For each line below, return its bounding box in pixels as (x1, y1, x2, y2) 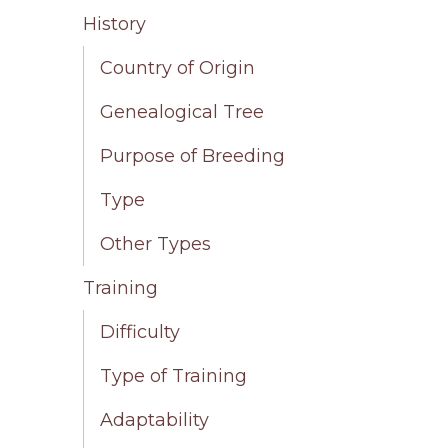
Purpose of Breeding (100, 144, 286, 167)
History (83, 12, 147, 35)
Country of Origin (100, 56, 256, 79)
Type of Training (100, 364, 248, 387)
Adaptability (100, 408, 210, 431)
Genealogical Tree (100, 100, 265, 123)
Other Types (100, 232, 212, 255)
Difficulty (100, 320, 181, 343)
